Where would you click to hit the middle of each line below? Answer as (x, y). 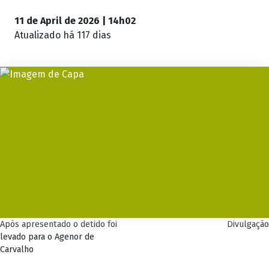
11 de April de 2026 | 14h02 (75, 21)
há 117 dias (87, 35)
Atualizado (39, 35)
